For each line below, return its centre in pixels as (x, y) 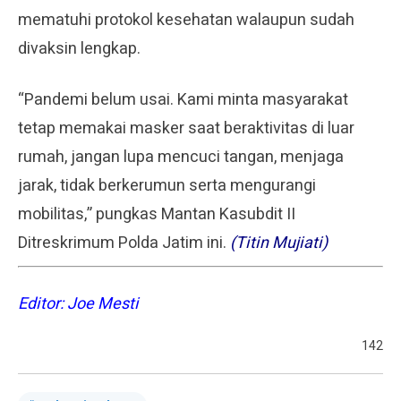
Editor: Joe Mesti (78, 303)
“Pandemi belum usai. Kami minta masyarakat (183, 99)
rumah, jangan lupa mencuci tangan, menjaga (181, 157)
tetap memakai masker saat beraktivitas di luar (186, 128)
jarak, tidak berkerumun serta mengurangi (167, 185)
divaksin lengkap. (79, 48)
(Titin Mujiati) (279, 243)
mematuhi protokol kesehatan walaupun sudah (186, 20)
